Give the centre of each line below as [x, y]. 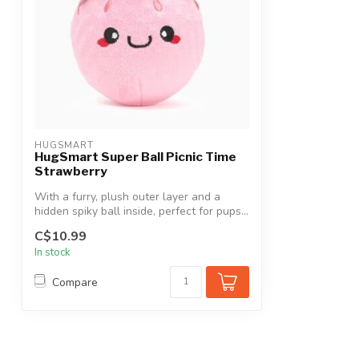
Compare [75, 282]
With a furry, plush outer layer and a [127, 197]
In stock [52, 253]
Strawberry [71, 171]
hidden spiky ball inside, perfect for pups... [141, 211]
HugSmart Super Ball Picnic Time [135, 157]
